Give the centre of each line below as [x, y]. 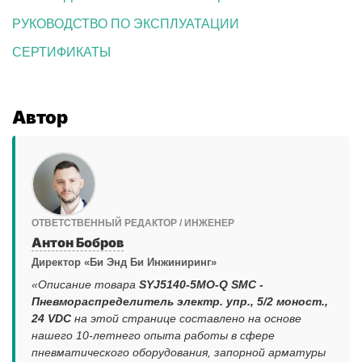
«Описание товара [85, 285]
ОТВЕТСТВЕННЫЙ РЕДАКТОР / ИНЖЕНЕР [133, 223]
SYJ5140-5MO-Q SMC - [201, 285]
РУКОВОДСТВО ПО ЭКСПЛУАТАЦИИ [126, 24]
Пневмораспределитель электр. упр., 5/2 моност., [180, 302]
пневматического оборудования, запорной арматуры [179, 353]
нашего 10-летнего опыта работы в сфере [153, 336]
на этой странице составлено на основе [186, 319]
